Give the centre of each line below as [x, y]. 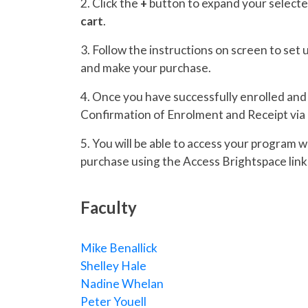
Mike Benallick [119, 247]
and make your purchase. [146, 67]
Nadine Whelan [122, 283]
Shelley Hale [113, 265]
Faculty [109, 207]
